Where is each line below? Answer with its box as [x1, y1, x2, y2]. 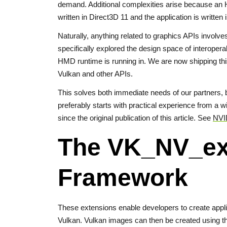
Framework [58, 164, 188, 191]
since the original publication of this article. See [58, 113, 213, 122]
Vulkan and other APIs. [58, 69, 133, 78]
